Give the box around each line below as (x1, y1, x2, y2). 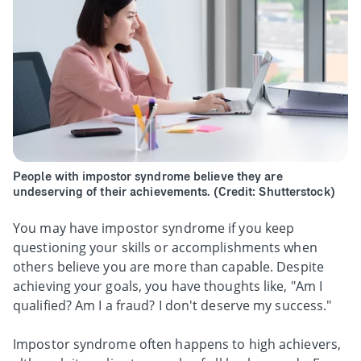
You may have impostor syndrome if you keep (13, 219, 295, 238)
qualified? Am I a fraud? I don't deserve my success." (13, 297, 332, 315)
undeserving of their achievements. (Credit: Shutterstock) (13, 184, 335, 200)
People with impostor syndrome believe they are (13, 168, 283, 185)
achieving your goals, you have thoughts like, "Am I (13, 277, 323, 296)
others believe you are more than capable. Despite (13, 258, 324, 276)
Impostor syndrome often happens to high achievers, (13, 335, 342, 354)
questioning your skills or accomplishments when (13, 239, 317, 257)
